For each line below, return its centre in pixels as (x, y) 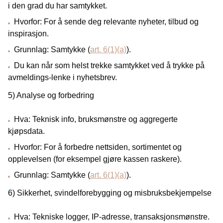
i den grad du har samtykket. (57, 6)
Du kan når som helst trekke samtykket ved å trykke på (109, 65)
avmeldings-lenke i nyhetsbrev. (62, 77)
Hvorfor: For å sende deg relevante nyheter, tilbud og (106, 22)
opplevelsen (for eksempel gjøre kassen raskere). (95, 159)
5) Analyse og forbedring (51, 95)
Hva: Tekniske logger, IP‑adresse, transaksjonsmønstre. (112, 217)
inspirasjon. (28, 34)
